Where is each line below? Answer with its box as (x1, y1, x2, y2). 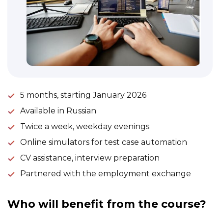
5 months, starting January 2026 (20, 90, 146, 100)
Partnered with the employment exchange (20, 168, 191, 178)
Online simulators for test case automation (20, 137, 187, 147)
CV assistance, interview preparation (20, 153, 160, 163)
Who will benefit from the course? (7, 197, 206, 211)
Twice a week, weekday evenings (20, 121, 149, 131)
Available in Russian (20, 106, 96, 115)
